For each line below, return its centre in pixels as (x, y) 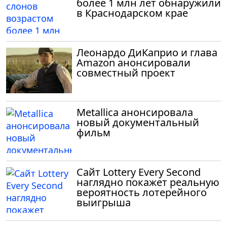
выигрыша (104, 202)
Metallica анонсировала (135, 112)
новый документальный (138, 122)
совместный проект (126, 72)
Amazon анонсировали (134, 62)
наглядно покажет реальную (148, 182)
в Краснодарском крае (132, 13)
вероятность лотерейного (142, 192)
